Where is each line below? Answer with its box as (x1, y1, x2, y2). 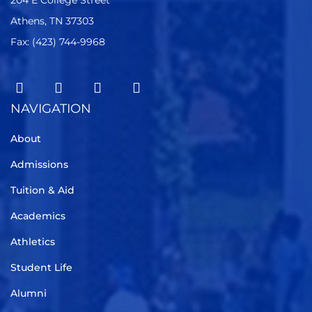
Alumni (10, 287, 47, 299)
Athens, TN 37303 (10, 15, 94, 27)
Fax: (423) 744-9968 (10, 36, 105, 48)
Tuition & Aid (10, 184, 75, 196)
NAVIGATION (10, 101, 91, 116)
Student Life (10, 261, 72, 274)
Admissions (10, 158, 68, 171)
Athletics (10, 235, 55, 248)
